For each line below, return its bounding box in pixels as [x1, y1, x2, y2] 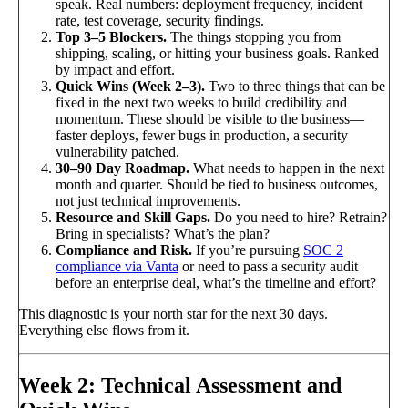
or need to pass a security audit [178, 258, 358, 274]
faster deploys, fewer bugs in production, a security [56, 127, 348, 143]
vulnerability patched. [56, 143, 179, 159]
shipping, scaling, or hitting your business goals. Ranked [56, 45, 379, 61]
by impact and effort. [56, 61, 175, 77]
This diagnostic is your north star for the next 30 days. [19, 305, 328, 321]
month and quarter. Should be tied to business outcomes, [56, 176, 378, 192]
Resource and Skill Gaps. [56, 209, 210, 225]
